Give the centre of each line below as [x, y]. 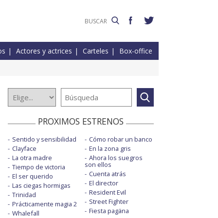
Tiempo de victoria [39, 167]
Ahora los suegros [116, 158]
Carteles [96, 51]
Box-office [136, 51]
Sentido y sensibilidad [44, 139]
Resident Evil [107, 192]
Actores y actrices [44, 51]
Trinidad [24, 195]
